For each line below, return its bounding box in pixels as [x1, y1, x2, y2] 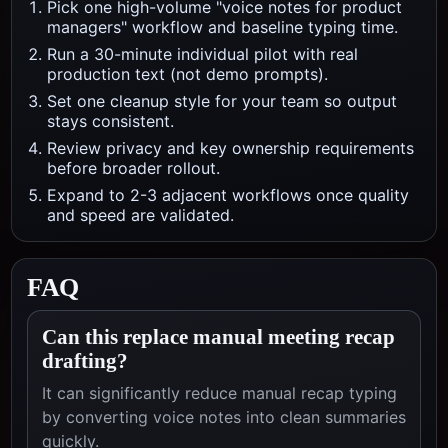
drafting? [42, 349, 128, 373]
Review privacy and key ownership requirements [47, 138, 414, 158]
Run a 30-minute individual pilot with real [47, 44, 358, 64]
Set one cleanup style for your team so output [47, 91, 397, 111]
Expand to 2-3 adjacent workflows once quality [47, 185, 409, 205]
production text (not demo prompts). [47, 64, 328, 84]
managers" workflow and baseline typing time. [47, 17, 398, 37]
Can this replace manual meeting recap [42, 325, 395, 349]
